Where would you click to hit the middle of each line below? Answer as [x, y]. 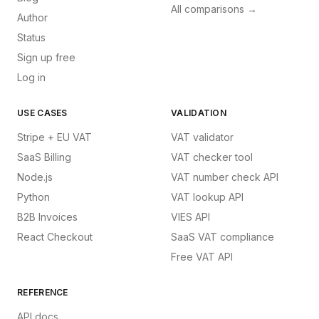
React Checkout [55, 237]
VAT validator [202, 137]
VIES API [190, 217]
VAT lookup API [207, 197]
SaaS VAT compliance [223, 237]
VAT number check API [225, 177]
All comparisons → [214, 9]
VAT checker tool [212, 157]
